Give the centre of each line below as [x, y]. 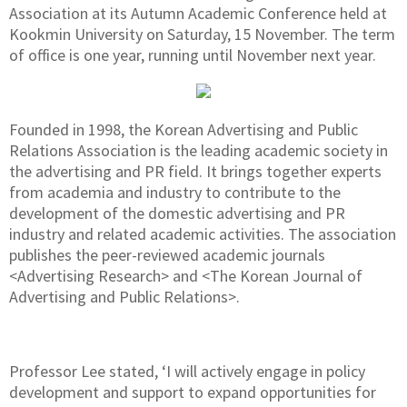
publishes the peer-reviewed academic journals [167, 255]
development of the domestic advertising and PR [177, 213]
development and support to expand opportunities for [193, 392]
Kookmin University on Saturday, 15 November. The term [202, 34]
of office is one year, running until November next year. [193, 55]
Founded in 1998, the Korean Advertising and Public [184, 129]
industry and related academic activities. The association [203, 234]
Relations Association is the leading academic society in [199, 150]
